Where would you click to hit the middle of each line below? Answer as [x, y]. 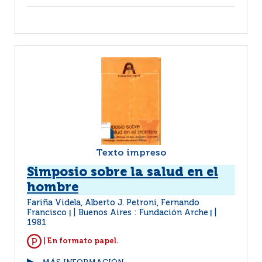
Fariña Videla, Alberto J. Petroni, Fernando [113, 203]
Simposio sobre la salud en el [123, 173]
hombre [53, 188]
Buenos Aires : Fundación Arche [143, 213]
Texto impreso [131, 153]
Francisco [48, 213]
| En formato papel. [80, 241]
